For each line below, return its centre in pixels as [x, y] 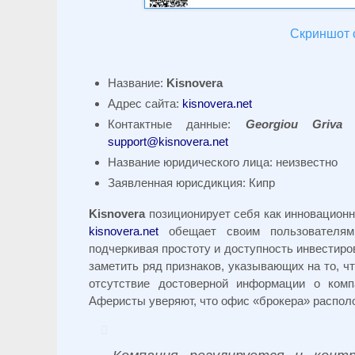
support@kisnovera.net [168, 142]
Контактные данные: [177, 124]
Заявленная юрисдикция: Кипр [191, 183]
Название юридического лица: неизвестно [223, 162]
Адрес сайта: [143, 104]
